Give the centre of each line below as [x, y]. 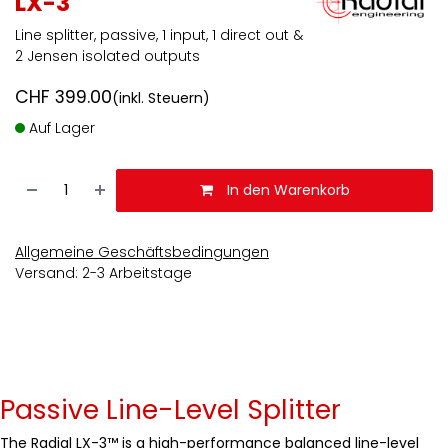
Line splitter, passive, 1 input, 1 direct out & [159, 35]
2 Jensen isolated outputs [107, 56]
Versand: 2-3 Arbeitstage [103, 273]
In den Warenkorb [286, 190]
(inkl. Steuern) [161, 98]
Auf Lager [60, 128]
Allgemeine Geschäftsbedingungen [142, 252]
